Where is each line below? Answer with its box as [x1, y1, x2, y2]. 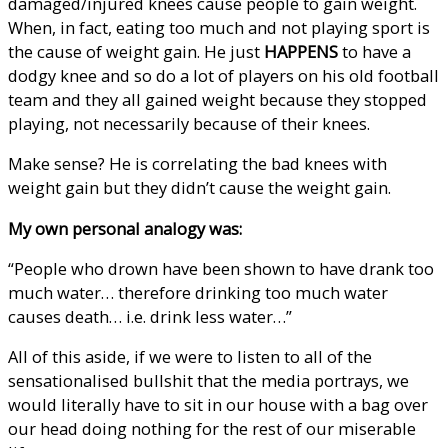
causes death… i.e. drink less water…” [8, 304, 292, 328]
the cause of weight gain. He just [8, 39, 264, 63]
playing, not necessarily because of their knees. [8, 111, 370, 135]
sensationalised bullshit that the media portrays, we [8, 369, 409, 393]
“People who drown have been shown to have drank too [8, 256, 434, 280]
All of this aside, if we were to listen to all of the [8, 345, 372, 369]
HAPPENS [264, 39, 338, 63]
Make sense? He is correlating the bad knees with [8, 152, 387, 176]
